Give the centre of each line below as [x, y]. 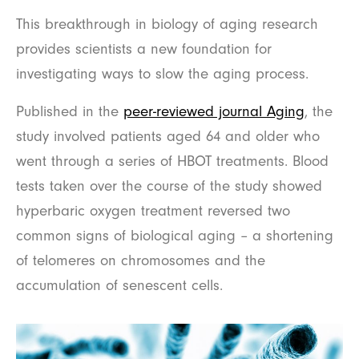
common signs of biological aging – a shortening [175, 236]
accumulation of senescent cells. [119, 286]
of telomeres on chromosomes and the [141, 261]
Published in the [70, 112]
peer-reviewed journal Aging [214, 112]
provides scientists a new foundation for [144, 49]
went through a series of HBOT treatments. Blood [172, 161]
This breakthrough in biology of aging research [167, 24]
